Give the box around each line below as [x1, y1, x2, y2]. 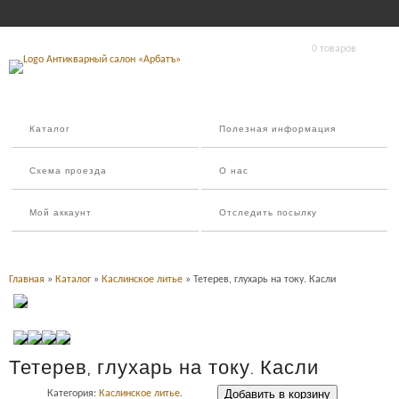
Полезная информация [218, 125, 336, 134]
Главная [9, 274, 45, 285]
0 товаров [312, 44, 356, 54]
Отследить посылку [218, 208, 317, 218]
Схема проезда [28, 167, 107, 176]
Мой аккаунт [28, 208, 92, 218]
